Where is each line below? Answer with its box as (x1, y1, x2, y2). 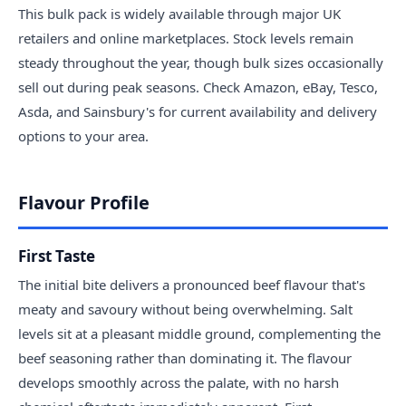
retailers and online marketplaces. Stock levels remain (18, 28, 353, 47)
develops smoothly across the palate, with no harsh (18, 372, 339, 391)
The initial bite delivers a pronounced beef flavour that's (18, 275, 365, 294)
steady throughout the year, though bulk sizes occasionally (18, 53, 383, 72)
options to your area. (18, 126, 149, 145)
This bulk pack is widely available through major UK (18, 4, 341, 23)
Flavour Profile (18, 189, 150, 215)
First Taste (18, 245, 95, 266)
